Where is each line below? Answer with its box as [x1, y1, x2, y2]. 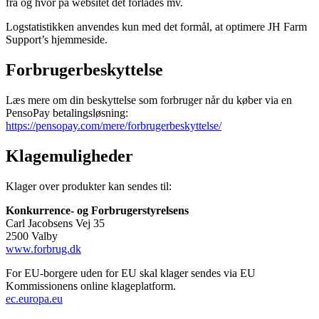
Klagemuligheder [6, 146, 133, 165]
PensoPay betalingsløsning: [6, 106, 128, 119]
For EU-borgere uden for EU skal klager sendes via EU [6, 266, 256, 279]
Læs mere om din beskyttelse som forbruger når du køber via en [6, 93, 292, 106]
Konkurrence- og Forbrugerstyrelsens [6, 204, 189, 216]
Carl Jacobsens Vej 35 [6, 216, 105, 229]
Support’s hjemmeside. [6, 33, 108, 46]
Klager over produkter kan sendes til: [6, 179, 172, 192]
